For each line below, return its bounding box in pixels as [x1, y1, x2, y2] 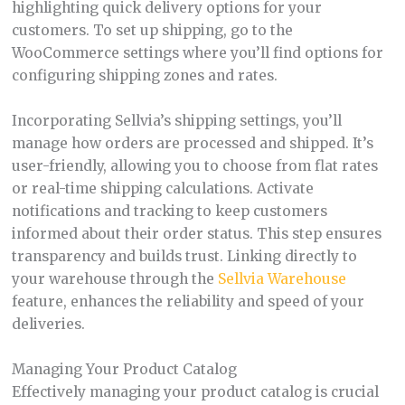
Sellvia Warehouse [217, 270, 346, 288]
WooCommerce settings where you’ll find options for [11, 44, 383, 62]
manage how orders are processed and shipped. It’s [11, 135, 373, 153]
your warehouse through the [11, 270, 218, 288]
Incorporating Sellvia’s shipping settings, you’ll [11, 112, 342, 130]
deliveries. [11, 316, 85, 334]
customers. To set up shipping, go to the [11, 22, 293, 40]
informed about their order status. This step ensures [11, 225, 381, 243]
